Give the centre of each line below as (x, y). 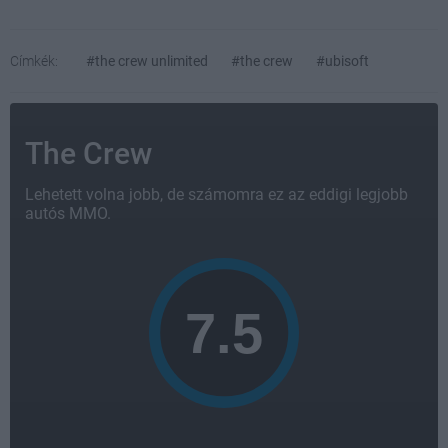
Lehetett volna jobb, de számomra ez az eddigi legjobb (216, 194)
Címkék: (34, 60)
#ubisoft (342, 60)
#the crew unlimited (147, 60)
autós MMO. (68, 213)
